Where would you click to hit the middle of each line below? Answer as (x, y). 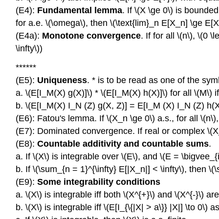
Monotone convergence (91, 36)
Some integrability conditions (99, 182)
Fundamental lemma (80, 11)
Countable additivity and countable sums (123, 143)
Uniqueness (62, 80)
